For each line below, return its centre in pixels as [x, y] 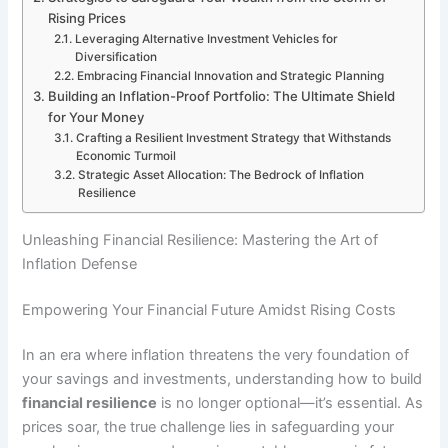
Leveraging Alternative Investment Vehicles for [206, 39]
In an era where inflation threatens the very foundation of [216, 355]
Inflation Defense [80, 263]
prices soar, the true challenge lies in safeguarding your [208, 427]
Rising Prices [87, 18]
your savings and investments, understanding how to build [222, 379]
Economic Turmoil [125, 156]
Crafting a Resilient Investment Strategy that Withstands [233, 138]
